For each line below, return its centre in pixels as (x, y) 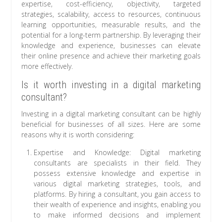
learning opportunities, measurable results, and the (111, 25)
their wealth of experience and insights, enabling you (117, 205)
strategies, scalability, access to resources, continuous (111, 14)
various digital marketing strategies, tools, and (117, 184)
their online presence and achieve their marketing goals (111, 56)
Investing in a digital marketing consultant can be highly (111, 114)
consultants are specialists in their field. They (117, 163)
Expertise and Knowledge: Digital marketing (117, 153)
